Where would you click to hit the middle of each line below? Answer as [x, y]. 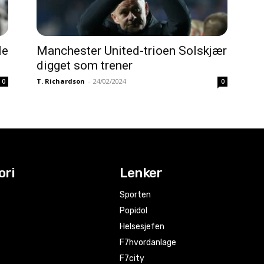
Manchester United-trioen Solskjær [132, 51]
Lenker [141, 173]
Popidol [134, 211]
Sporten [136, 195]
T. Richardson [61, 81]
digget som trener [85, 65]
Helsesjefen [142, 227]
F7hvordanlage [148, 242]
